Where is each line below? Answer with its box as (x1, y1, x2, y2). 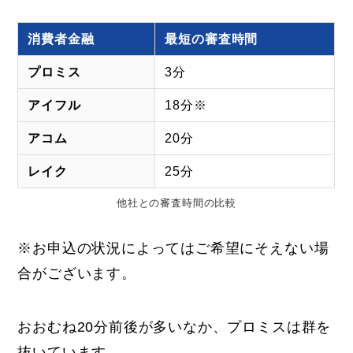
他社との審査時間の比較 (117, 196, 236, 209)
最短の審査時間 (165, 31, 258, 46)
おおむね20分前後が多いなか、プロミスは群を (17, 318, 332, 335)
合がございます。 (17, 265, 136, 281)
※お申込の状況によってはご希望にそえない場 (17, 240, 329, 256)
